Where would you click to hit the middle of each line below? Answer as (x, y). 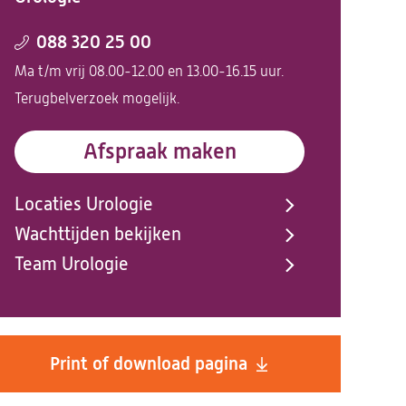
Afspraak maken (159, 151)
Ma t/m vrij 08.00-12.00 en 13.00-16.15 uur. (149, 72)
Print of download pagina (149, 364)
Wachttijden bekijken (98, 234)
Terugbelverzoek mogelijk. (97, 99)
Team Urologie (72, 264)
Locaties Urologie (84, 204)
